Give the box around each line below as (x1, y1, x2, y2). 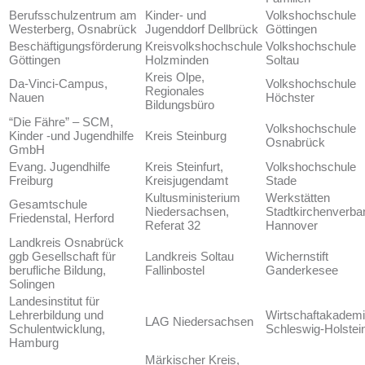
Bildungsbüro (145, 98, 214, 112)
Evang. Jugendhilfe (9, 160, 110, 174)
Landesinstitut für (9, 294, 99, 309)
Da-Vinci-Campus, (9, 77, 108, 91)
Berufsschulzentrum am (9, 8, 137, 23)
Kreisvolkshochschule (145, 39, 262, 54)
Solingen (9, 277, 55, 292)
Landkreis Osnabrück (9, 235, 124, 250)
